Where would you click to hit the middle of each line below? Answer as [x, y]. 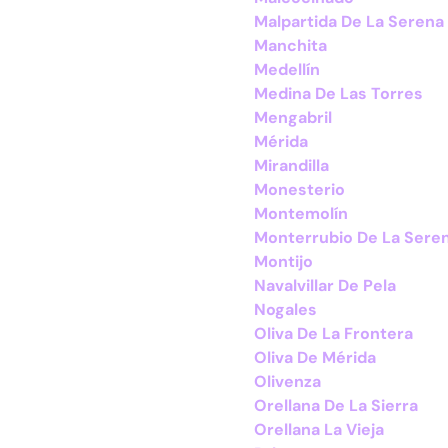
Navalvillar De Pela [325, 285]
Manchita [290, 45]
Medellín [287, 69]
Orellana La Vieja [319, 429]
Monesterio [299, 189]
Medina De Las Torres [338, 93]
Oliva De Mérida [315, 357]
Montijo [283, 261]
